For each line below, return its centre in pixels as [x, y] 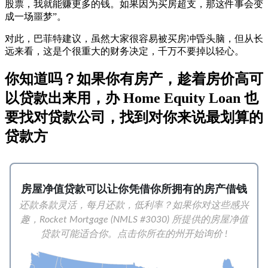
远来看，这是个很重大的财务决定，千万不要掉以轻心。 [124, 51]
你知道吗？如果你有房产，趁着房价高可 [134, 79]
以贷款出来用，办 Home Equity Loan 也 [132, 98]
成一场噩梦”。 [36, 16]
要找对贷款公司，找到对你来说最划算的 [134, 118]
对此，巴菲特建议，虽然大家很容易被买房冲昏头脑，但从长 [134, 38]
